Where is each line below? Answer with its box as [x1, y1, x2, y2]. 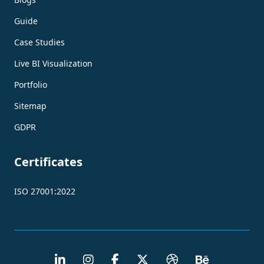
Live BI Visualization [14, 57, 93, 69]
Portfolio [14, 78, 47, 90]
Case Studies [14, 36, 65, 48]
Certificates [14, 153, 82, 170]
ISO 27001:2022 [14, 185, 75, 197]
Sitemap [14, 100, 47, 111]
